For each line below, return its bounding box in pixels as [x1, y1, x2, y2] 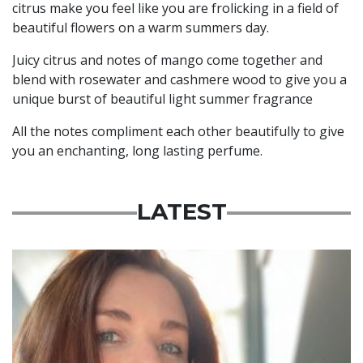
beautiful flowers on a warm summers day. [12, 19, 269, 37]
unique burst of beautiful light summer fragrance [12, 90, 313, 109]
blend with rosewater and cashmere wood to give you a [12, 70, 347, 89]
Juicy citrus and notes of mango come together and [12, 51, 322, 70]
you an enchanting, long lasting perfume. [12, 142, 263, 160]
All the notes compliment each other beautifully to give [12, 122, 344, 141]
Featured [25, 251, 79, 268]
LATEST [136, 198, 227, 226]
